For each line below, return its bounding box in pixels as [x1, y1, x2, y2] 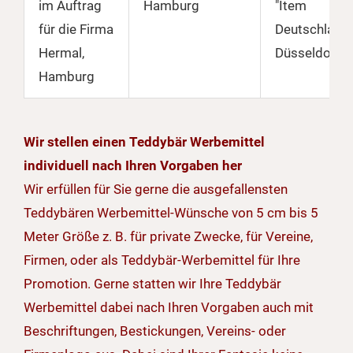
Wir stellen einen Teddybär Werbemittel [24, 134, 265, 150]
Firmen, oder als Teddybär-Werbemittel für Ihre [24, 252, 300, 269]
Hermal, [39, 45, 84, 61]
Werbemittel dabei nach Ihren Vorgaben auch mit [24, 299, 314, 316]
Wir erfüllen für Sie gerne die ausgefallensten [24, 181, 288, 198]
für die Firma [39, 21, 113, 38]
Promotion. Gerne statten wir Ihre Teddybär [24, 276, 281, 292]
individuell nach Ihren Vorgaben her [24, 158, 242, 174]
